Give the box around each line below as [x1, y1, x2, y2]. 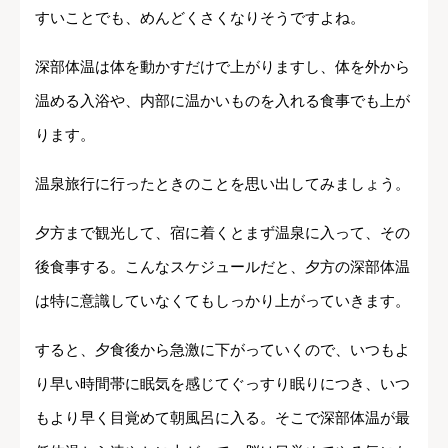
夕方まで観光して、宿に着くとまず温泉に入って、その [35, 224, 410, 242]
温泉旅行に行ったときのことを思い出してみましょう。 [35, 175, 410, 193]
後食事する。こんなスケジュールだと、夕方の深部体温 [35, 258, 410, 276]
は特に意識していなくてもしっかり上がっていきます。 [35, 292, 410, 310]
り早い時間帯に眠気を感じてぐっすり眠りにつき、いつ [35, 375, 410, 393]
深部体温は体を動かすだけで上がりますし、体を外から [35, 58, 410, 76]
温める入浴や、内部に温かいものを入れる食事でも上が [35, 92, 410, 110]
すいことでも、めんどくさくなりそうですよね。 [35, 9, 365, 27]
